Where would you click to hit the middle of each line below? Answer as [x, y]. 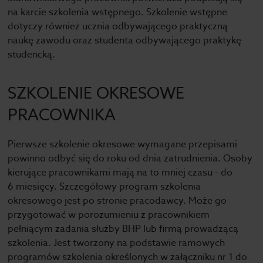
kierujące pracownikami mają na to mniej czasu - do [120, 173]
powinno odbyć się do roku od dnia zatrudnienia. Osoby [130, 159]
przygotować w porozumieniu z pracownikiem [109, 215]
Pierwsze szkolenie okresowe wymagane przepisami [123, 144]
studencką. [32, 55]
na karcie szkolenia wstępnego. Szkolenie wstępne [118, 12]
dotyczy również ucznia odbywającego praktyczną [118, 26]
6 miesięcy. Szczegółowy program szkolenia [104, 187]
